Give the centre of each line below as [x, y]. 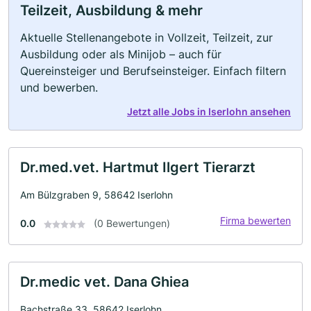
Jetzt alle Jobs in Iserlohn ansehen [209, 111]
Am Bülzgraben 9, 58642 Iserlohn [96, 195]
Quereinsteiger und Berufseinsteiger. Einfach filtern [153, 71]
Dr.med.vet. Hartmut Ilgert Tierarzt [138, 167]
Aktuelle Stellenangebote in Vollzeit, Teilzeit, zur [146, 37]
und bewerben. [59, 87]
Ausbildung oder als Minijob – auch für [121, 54]
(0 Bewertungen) [132, 223]
